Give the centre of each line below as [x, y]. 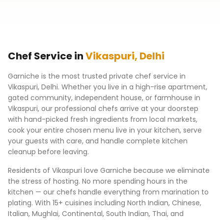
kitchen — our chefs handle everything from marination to [108, 192]
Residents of [30, 170]
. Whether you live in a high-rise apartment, [133, 87]
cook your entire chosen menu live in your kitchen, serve [105, 130]
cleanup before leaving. [48, 152]
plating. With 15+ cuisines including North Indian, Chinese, [105, 203]
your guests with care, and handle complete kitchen [98, 141]
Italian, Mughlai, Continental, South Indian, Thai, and [96, 214]
